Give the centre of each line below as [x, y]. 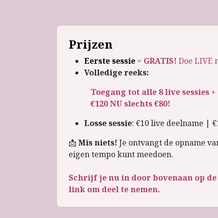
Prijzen [91, 44]
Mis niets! [98, 143]
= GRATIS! [157, 61]
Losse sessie [108, 123]
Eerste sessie [111, 61]
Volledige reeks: [117, 73]
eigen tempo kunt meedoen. [121, 154]
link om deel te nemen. [114, 190]
